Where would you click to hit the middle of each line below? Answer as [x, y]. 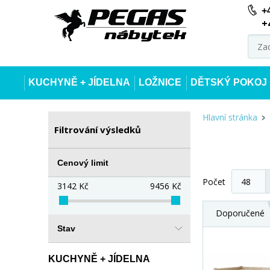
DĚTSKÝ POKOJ [228, 82]
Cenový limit [83, 163]
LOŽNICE [160, 82]
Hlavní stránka [230, 117]
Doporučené [240, 213]
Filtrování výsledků [98, 130]
